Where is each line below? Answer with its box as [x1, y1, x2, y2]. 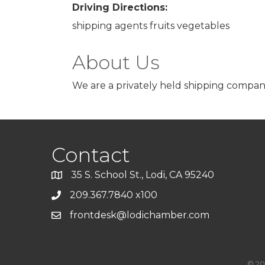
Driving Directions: [72, 2, 167, 13]
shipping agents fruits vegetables [72, 20, 230, 31]
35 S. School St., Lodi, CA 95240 [71, 169, 214, 180]
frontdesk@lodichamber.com [70, 209, 209, 221]
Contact [51, 143, 130, 167]
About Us [72, 51, 160, 74]
